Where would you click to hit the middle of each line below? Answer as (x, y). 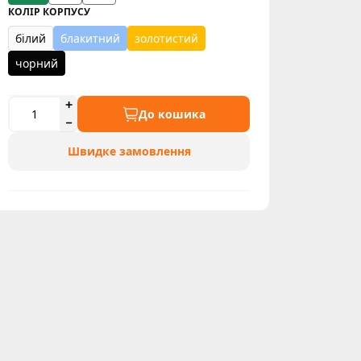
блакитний (90, 38)
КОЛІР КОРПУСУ (49, 12)
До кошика (172, 114)
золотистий (166, 38)
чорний (37, 63)
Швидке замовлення (129, 151)
